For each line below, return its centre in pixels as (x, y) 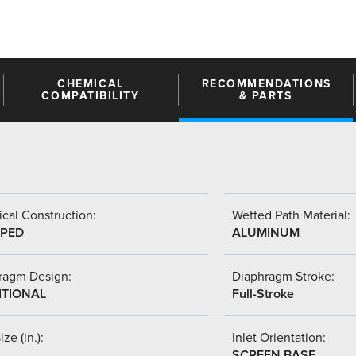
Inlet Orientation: (279, 337)
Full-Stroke (263, 294)
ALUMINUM (266, 232)
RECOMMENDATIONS (266, 83)
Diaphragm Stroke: (283, 276)
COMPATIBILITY (91, 95)
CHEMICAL (91, 83)
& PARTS (265, 95)
